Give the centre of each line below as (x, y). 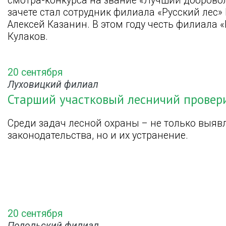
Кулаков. (28, 36)
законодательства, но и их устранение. (98, 135)
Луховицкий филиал (53, 85)
